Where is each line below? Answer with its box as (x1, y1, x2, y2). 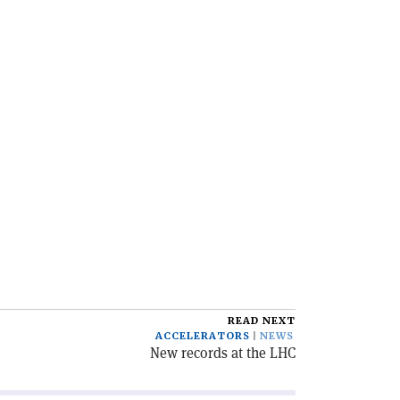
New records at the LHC (150, 344, 296, 362)
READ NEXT (228, 314, 296, 328)
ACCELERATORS (155, 329, 250, 343)
